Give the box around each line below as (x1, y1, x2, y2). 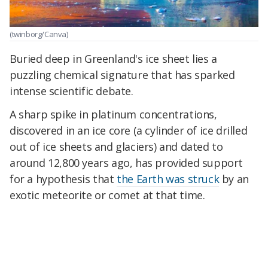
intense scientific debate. (10, 83, 133, 98)
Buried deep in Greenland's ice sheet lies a (10, 51, 217, 66)
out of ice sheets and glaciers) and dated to (10, 139, 223, 154)
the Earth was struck (117, 172, 220, 187)
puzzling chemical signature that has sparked (10, 67, 235, 82)
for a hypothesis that (10, 172, 117, 187)
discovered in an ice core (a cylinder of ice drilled (10, 123, 248, 138)
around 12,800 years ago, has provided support (10, 156, 243, 170)
